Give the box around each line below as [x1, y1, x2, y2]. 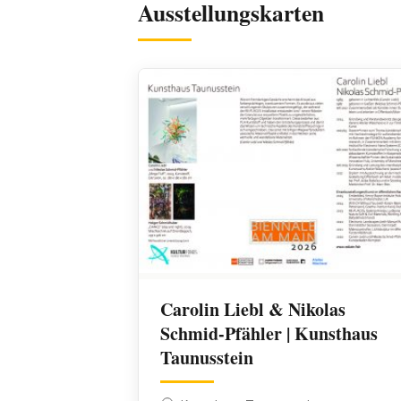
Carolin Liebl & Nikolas [160, 296, 346, 323]
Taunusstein [160, 345, 254, 371]
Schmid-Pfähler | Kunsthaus [160, 320, 379, 347]
